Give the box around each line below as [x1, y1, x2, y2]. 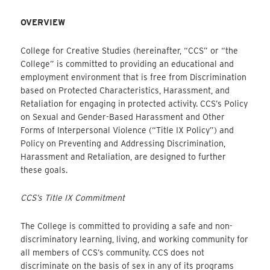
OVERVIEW [20, 17, 66, 28]
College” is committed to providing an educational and [20, 58, 234, 69]
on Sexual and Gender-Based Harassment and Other [20, 111, 225, 122]
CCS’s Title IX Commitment [20, 193, 125, 203]
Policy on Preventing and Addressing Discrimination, [20, 138, 226, 148]
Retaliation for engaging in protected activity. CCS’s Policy [20, 98, 248, 108]
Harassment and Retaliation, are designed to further [20, 151, 227, 162]
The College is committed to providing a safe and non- [20, 221, 233, 231]
